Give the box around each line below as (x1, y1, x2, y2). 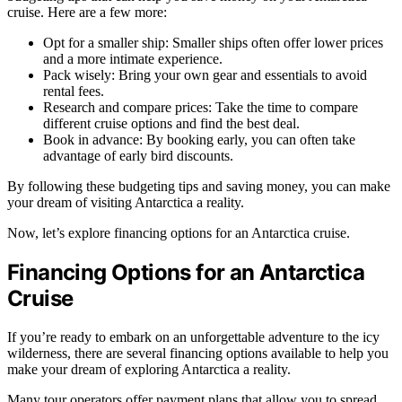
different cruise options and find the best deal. (43, 116, 300, 132)
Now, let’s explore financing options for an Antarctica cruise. (7, 225, 350, 241)
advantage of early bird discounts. (43, 148, 233, 164)
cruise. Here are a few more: (7, 4, 167, 21)
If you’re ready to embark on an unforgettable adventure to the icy (7, 328, 380, 345)
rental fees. (43, 83, 104, 100)
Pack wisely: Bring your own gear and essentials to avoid (43, 67, 367, 83)
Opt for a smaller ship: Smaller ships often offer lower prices (43, 35, 383, 51)
